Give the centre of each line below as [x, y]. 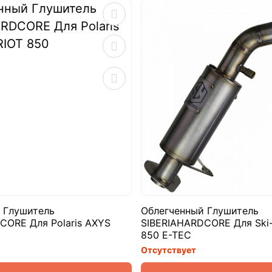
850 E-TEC [166, 235]
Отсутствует [168, 250]
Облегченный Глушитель [199, 210]
